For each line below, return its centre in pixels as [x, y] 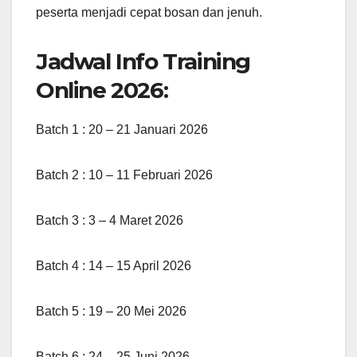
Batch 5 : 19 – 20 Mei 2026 [111, 311]
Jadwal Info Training [143, 61]
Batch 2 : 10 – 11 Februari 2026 [124, 175]
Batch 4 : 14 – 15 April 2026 [114, 265]
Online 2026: [102, 90]
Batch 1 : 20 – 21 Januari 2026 [122, 129]
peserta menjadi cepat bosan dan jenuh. [149, 12]
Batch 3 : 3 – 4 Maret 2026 [110, 220]
